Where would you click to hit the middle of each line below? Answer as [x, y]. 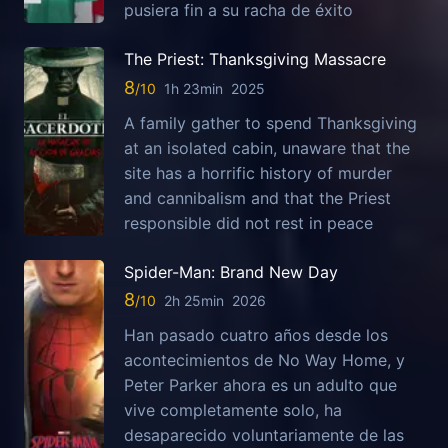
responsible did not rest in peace [248, 222]
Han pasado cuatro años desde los [256, 335]
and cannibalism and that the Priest [257, 197]
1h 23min [193, 88]
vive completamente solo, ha [233, 410]
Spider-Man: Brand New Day [231, 271]
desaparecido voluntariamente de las [264, 435]
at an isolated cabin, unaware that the [267, 147]
